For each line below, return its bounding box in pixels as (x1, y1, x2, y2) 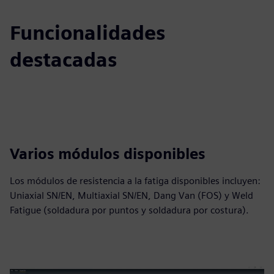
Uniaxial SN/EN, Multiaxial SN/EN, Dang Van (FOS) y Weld (10, 190, 253, 201)
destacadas (10, 48, 117, 72)
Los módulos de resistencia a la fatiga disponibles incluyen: (10, 175, 261, 187)
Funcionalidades (10, 21, 165, 45)
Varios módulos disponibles (10, 145, 206, 163)
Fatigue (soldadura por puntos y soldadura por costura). (10, 204, 249, 216)
